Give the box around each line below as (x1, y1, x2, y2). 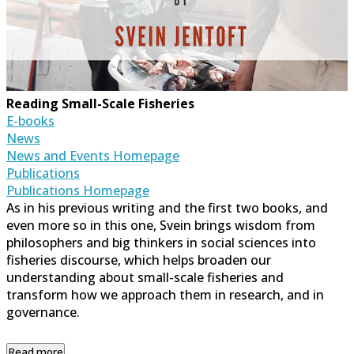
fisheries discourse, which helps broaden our (6, 251, 271, 269)
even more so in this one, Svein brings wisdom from (6, 217, 315, 235)
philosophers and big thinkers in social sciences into (6, 234, 316, 252)
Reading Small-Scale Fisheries (6, 95, 194, 113)
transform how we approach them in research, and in (6, 286, 324, 304)
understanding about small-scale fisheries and (6, 269, 284, 287)
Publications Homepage (6, 182, 149, 200)
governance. (6, 303, 80, 322)
